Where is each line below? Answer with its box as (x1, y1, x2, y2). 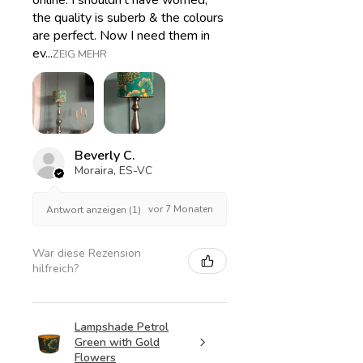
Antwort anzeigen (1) (46, 203, 141, 216)
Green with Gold (75, 335, 160, 351)
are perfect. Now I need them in (32, 27, 210, 45)
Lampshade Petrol (75, 319, 169, 335)
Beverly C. (75, 147, 135, 165)
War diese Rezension (32, 246, 141, 262)
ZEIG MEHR (53, 47, 107, 62)
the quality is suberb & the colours (32, 9, 224, 28)
